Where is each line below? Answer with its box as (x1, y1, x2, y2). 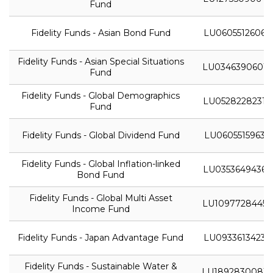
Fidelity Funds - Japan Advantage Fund (18, 232, 183, 243)
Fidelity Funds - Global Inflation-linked (21, 158, 180, 169)
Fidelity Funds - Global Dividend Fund (21, 129, 180, 141)
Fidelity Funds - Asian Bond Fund (30, 27, 171, 38)
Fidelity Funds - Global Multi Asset (29, 192, 172, 204)
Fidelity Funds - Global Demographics (21, 90, 180, 101)
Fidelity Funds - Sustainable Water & (24, 260, 177, 272)
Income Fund (71, 203, 130, 214)
